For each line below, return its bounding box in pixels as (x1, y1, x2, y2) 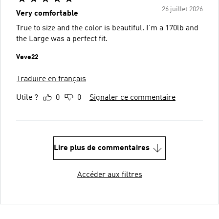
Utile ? (16, 93, 38, 102)
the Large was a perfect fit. (16, 35, 108, 43)
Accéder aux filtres (77, 171, 142, 179)
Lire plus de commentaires (54, 144, 150, 152)
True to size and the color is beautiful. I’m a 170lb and (16, 24, 198, 32)
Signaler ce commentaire (89, 93, 175, 102)
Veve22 (16, 53, 38, 61)
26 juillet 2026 (162, 5, 203, 13)
